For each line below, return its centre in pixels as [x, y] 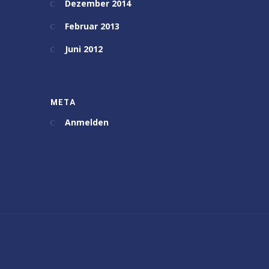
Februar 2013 [92, 26]
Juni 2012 [83, 49]
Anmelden [86, 122]
